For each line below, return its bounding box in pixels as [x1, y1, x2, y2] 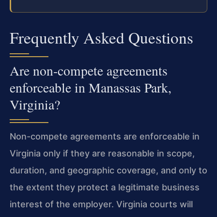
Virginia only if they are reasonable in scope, [10, 148, 195, 159]
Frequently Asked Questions [10, 27, 193, 48]
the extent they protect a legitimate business [10, 182, 200, 193]
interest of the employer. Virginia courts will [10, 199, 193, 210]
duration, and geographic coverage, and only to [10, 165, 207, 176]
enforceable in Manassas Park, [10, 78, 171, 97]
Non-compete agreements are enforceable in [10, 131, 200, 142]
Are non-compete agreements [10, 62, 168, 80]
